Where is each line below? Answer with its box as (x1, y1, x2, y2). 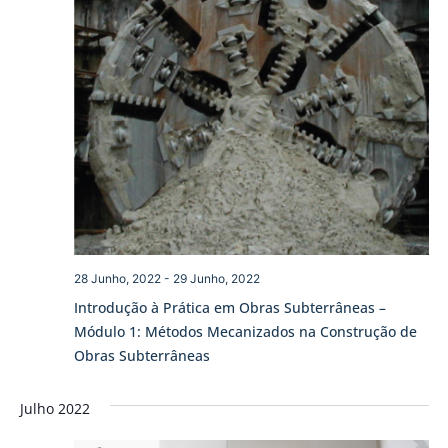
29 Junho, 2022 (172, 271, 260, 287)
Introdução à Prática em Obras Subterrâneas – (73, 298, 386, 318)
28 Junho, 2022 (73, 271, 161, 287)
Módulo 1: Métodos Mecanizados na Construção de (73, 322, 417, 342)
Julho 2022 (19, 399, 90, 419)
